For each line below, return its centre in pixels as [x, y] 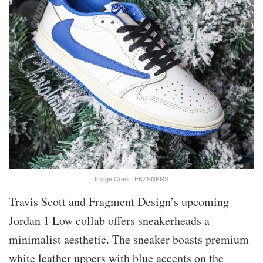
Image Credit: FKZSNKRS [131, 178]
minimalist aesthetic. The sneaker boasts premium [129, 239]
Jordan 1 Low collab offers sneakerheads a [109, 220]
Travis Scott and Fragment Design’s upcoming [119, 201]
